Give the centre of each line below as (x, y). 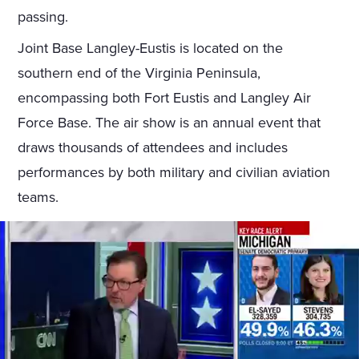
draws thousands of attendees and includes (153, 148)
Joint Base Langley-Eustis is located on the (151, 48)
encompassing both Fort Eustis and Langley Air (165, 98)
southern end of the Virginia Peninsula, (139, 73)
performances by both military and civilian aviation (174, 173)
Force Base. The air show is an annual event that (169, 123)
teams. (38, 198)
